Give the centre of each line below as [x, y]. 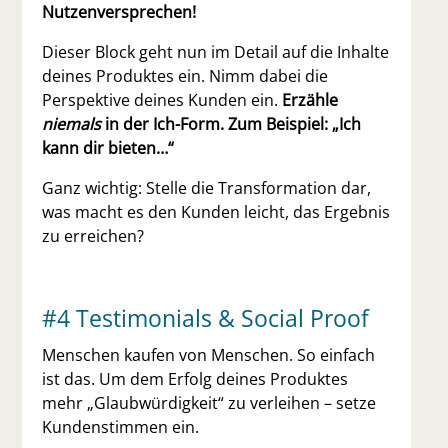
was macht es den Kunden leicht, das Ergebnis [216, 212]
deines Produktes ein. [126, 76]
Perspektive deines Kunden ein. [162, 100]
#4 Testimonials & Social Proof [206, 318]
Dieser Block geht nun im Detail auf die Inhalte [216, 52]
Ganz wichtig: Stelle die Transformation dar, [207, 188]
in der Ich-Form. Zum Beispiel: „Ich [231, 124]
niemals [72, 124]
